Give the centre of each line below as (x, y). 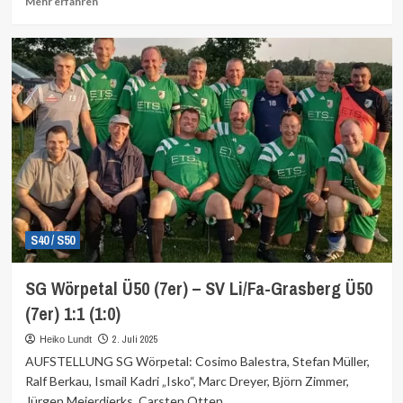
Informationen (134, 16)
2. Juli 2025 (135, 339)
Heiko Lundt (65, 339)
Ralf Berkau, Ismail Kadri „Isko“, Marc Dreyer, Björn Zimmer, (187, 381)
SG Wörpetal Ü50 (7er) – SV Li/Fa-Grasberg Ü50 (198, 288)
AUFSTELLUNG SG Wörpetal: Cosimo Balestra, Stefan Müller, (197, 361)
